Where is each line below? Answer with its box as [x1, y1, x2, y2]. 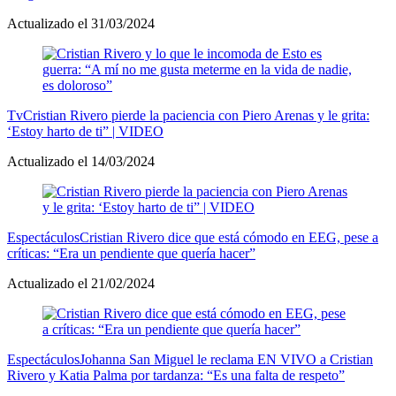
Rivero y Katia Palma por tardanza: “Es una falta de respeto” [7, 367, 345, 383]
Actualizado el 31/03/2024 [7, 15, 155, 31]
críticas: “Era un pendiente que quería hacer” [7, 245, 255, 261]
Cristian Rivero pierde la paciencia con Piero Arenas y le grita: [23, 107, 369, 123]
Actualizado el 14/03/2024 [7, 153, 155, 169]
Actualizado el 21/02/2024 [7, 275, 155, 291]
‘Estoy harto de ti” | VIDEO [7, 123, 164, 139]
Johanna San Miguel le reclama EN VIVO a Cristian [80, 351, 373, 367]
